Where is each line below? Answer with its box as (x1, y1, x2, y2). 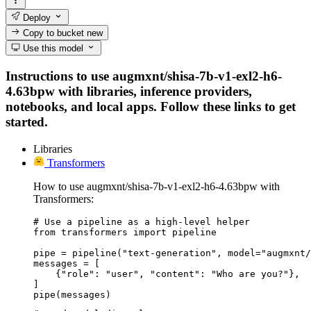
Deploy (20, 12, 51, 23)
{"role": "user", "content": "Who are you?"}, (33, 268, 300, 279)
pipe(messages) (33, 289, 111, 300)
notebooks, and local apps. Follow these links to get (6, 99, 296, 114)
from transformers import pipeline (33, 226, 217, 237)
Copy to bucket (20, 27, 87, 38)
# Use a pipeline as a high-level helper (33, 216, 250, 227)
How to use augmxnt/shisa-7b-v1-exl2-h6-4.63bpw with (33, 180, 280, 192)
